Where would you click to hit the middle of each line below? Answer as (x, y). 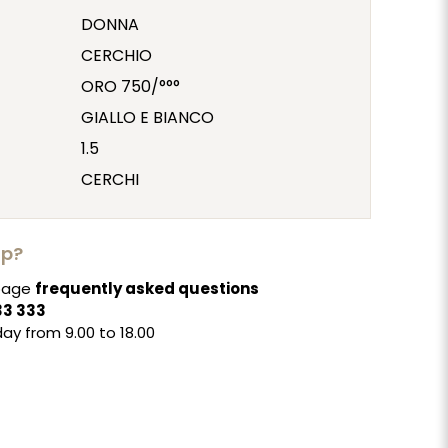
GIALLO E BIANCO (147, 117)
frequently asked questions (147, 288)
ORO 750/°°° (130, 86)
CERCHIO (116, 55)
